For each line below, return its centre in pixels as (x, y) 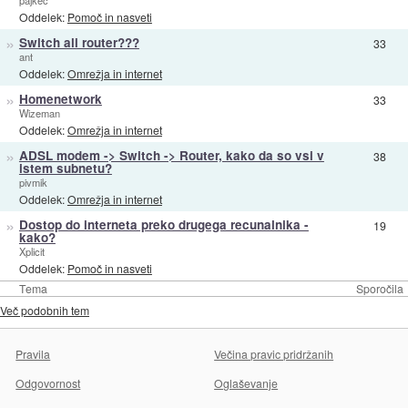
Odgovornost (48, 382)
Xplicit (31, 251)
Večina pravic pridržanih (274, 353)
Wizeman (39, 112)
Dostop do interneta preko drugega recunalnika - (163, 224)
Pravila (33, 353)
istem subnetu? (65, 168)
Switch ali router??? (79, 42)
